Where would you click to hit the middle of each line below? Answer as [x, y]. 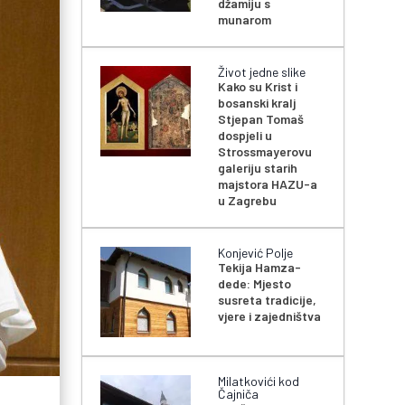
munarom [245, 20]
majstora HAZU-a [268, 184]
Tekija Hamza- [260, 268]
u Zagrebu [248, 201]
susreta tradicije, [268, 300]
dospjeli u [245, 136]
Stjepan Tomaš [261, 119]
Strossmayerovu [265, 152]
